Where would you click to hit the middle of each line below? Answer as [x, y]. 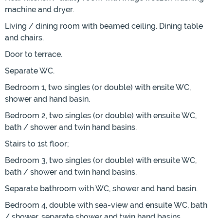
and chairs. [24, 38]
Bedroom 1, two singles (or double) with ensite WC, [98, 88]
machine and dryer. [39, 10]
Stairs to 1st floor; [37, 144]
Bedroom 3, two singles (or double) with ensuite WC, [101, 161]
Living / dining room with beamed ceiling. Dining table [104, 26]
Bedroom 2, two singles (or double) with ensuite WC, [101, 116]
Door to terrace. [34, 54]
